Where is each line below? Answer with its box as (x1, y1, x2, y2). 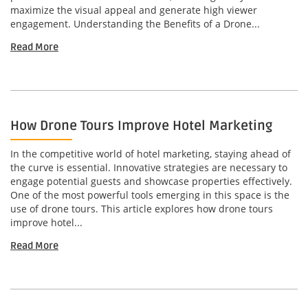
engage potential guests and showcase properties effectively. (10, 175, 292, 188)
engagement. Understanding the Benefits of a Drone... (10, 17, 260, 31)
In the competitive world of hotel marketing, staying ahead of (10, 147, 291, 161)
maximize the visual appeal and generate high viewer (10, 3, 257, 17)
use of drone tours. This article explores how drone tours (10, 202, 273, 216)
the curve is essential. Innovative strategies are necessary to (10, 161, 287, 175)
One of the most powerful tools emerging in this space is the (10, 188, 289, 202)
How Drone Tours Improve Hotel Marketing (10, 118, 272, 135)
